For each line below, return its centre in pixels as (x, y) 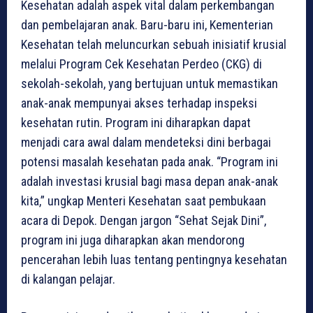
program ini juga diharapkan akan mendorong (133, 240)
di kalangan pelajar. (68, 279)
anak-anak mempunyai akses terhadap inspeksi (139, 103)
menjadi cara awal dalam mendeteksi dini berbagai (146, 143)
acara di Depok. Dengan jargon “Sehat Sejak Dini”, (144, 221)
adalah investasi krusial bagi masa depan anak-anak (150, 182)
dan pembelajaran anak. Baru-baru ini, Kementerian (147, 25)
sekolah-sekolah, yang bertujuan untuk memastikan (150, 84)
